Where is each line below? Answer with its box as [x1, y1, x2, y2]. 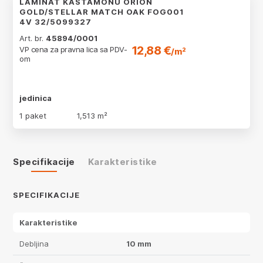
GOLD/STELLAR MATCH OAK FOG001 [19, 7, 184, 16]
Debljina [19, 239, 49, 248]
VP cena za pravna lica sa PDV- [19, 45, 127, 54]
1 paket [19, 111, 46, 120]
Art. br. [19, 33, 46, 43]
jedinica [19, 93, 52, 103]
